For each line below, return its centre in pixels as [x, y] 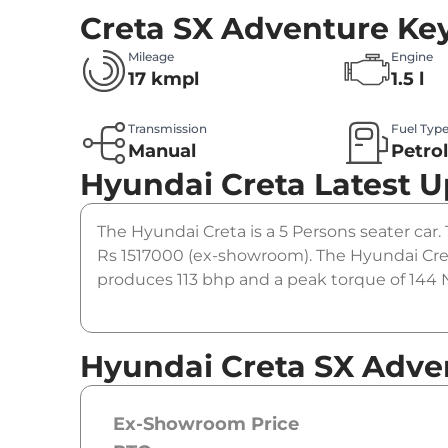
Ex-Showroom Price [206, 424]
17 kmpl [163, 79]
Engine [412, 57]
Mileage [151, 57]
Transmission [167, 129]
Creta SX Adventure [234, 29]
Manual [162, 151]
